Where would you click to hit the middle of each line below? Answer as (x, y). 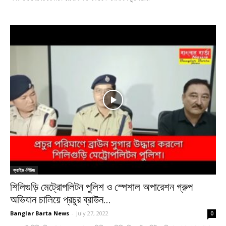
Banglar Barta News (40, 213)
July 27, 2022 (92, 213)
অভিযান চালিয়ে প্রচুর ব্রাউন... (61, 200)
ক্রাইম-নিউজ (24, 170)
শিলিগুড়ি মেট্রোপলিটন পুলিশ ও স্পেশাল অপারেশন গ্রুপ (101, 187)
